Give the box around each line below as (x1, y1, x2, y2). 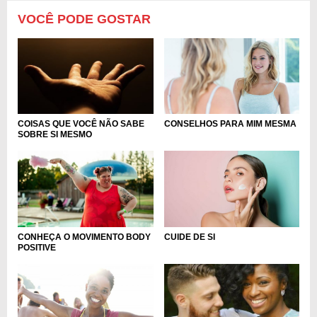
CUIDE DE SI (163, 231, 215, 242)
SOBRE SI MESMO (18, 129, 92, 140)
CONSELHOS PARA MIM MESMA (163, 119, 296, 129)
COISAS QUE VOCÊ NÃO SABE (18, 119, 144, 129)
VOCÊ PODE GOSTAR (18, 11, 151, 26)
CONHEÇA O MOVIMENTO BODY (18, 231, 151, 242)
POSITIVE (18, 242, 56, 253)
